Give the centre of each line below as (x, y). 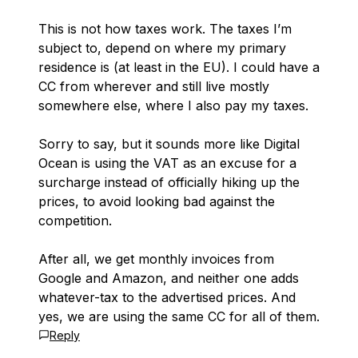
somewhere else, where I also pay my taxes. (173, 105)
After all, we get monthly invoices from (156, 259)
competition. (75, 221)
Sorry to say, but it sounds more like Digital (169, 144)
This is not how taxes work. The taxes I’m (165, 29)
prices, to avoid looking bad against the (157, 201)
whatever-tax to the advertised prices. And (167, 297)
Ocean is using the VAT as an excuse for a (167, 163)
